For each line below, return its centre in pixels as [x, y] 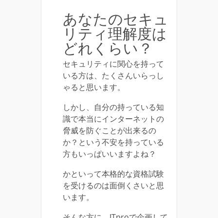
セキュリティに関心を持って [113, 64]
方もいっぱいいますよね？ [109, 154]
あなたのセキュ [116, 19]
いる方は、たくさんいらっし [113, 76]
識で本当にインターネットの [113, 119]
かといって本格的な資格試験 [113, 174]
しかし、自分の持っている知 [113, 107]
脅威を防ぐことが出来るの [109, 131]
